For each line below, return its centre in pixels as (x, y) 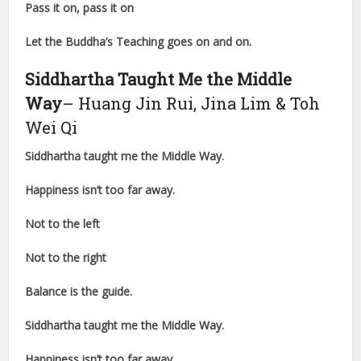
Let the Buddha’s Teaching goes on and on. (139, 42)
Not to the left (63, 224)
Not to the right (66, 258)
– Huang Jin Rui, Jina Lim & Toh (191, 104)
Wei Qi (52, 128)
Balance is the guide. (79, 292)
